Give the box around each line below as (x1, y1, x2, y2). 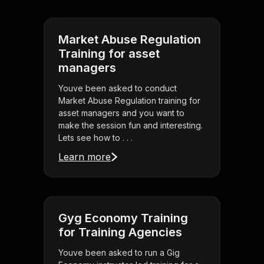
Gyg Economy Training (58, 211, 188, 226)
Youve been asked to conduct (58, 83, 177, 94)
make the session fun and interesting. (58, 120, 203, 131)
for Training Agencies (58, 225, 182, 240)
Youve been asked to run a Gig (58, 247, 180, 258)
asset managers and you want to (58, 108, 184, 118)
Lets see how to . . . (58, 133, 133, 143)
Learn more (58, 151, 111, 163)
